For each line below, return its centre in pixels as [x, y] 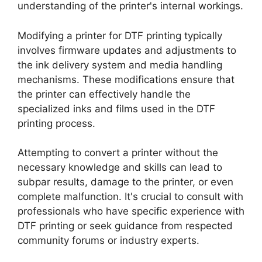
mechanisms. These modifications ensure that [126, 79]
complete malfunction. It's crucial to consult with [130, 197]
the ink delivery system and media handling [120, 65]
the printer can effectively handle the [104, 94]
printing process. [56, 123]
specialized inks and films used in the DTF [116, 108]
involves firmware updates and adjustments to [127, 50]
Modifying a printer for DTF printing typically [120, 35]
